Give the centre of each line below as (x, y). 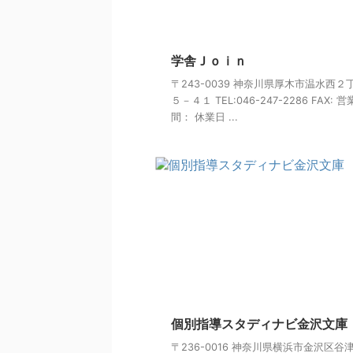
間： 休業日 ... (204, 117)
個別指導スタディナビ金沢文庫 (259, 324)
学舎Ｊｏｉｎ (209, 61)
